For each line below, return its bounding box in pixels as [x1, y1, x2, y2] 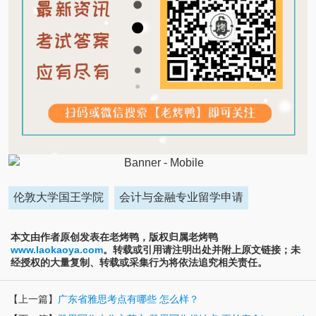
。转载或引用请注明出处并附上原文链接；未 [103, 244, 300, 256]
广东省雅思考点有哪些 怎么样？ [57, 293, 199, 305]
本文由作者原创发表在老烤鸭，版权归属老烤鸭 [11, 231, 218, 243]
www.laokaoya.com [11, 244, 103, 256]
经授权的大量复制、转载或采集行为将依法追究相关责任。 [11, 257, 267, 269]
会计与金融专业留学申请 [119, 191, 244, 204]
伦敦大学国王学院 [13, 191, 104, 204]
